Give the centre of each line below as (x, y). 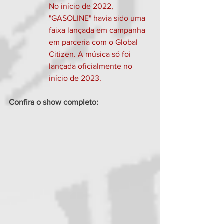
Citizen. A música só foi (91, 54)
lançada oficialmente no (92, 66)
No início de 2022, (82, 6)
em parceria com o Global (94, 42)
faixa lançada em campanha (98, 30)
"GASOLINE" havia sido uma (98, 18)
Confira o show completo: (54, 102)
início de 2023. (75, 78)
